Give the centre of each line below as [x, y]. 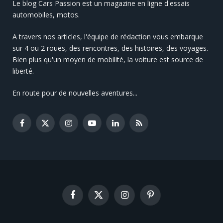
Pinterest [163, 199]
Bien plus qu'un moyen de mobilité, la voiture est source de [108, 59]
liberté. [23, 71]
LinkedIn [127, 127]
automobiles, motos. [46, 14]
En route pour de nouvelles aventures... [75, 93]
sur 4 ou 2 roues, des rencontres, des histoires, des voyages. [110, 48]
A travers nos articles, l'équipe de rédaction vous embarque [108, 36]
